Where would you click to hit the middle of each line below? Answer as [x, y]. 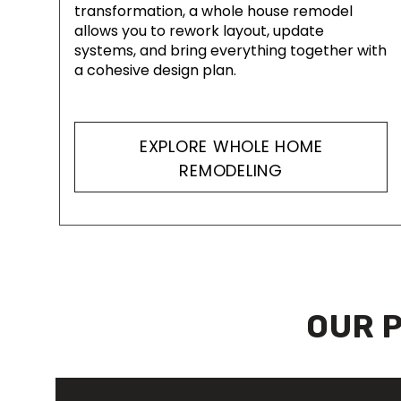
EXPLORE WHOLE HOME [231, 146]
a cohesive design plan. [155, 71]
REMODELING [231, 170]
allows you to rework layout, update [199, 31]
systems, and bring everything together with [230, 51]
